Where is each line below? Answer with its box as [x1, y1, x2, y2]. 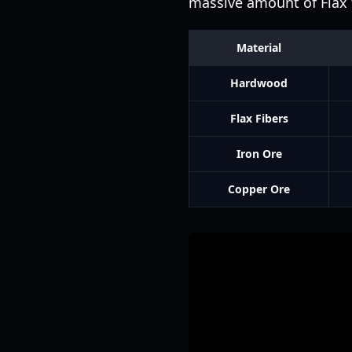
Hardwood [230, 75, 288, 90]
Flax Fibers [229, 111, 288, 126]
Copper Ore [228, 181, 290, 196]
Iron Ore [236, 146, 282, 161]
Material [236, 40, 281, 55]
